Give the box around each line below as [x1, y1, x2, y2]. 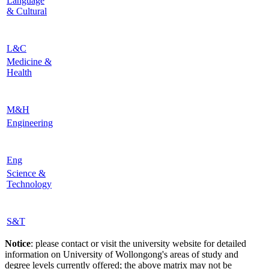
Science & [7, 168, 46, 178]
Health [7, 67, 32, 77]
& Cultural [7, 5, 47, 16]
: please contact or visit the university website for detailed [31, 238, 246, 249]
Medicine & [7, 56, 52, 67]
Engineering [7, 117, 53, 128]
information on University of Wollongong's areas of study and [5, 249, 238, 259]
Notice [5, 238, 31, 249]
